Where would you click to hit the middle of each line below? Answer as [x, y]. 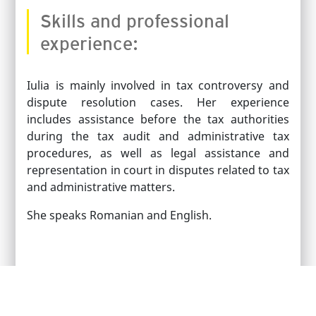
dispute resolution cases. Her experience [158, 102]
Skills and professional [135, 20]
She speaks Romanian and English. [120, 215]
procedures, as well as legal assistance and [158, 153]
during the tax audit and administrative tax [158, 136]
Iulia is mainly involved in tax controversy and [158, 85]
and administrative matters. [101, 187]
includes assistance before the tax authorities [158, 119]
